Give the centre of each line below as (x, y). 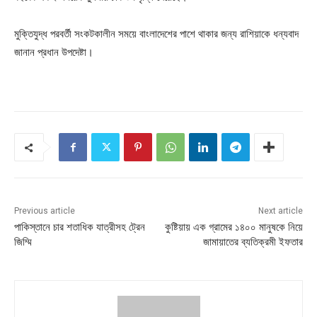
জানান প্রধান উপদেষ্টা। (54, 52)
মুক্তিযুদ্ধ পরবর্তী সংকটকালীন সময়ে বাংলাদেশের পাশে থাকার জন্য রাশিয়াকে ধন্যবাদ (156, 34)
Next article (280, 211)
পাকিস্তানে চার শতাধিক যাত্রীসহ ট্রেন (80, 227)
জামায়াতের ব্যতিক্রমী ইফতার (253, 242)
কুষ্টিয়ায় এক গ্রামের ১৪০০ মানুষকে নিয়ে (234, 227)
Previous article (45, 211)
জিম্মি (23, 242)
